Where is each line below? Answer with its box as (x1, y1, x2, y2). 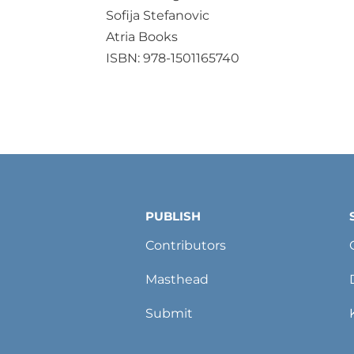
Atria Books (106, 28, 179, 44)
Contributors (145, 238, 227, 254)
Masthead (145, 272, 209, 288)
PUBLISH (145, 209, 201, 224)
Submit (145, 306, 194, 322)
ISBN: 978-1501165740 (106, 50, 240, 66)
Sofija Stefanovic (106, 7, 210, 23)
